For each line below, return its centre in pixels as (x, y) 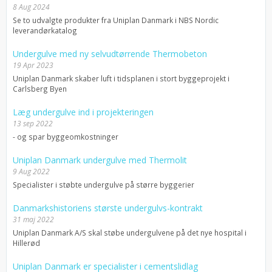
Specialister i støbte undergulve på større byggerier (104, 184)
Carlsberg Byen (40, 88)
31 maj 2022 (33, 219)
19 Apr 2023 (33, 65)
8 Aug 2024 (31, 7)
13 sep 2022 (33, 123)
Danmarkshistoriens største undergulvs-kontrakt (108, 208)
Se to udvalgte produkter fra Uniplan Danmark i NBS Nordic (116, 20)
